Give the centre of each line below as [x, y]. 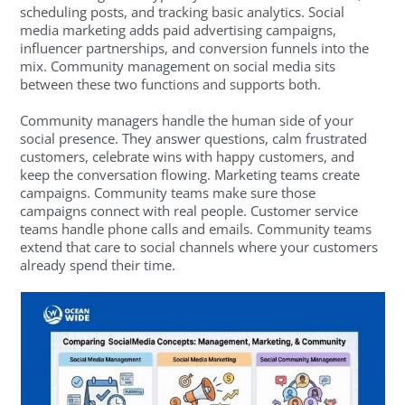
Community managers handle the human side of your [187, 120]
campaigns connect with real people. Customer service [189, 210]
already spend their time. [98, 264]
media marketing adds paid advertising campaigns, [179, 29]
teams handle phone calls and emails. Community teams [196, 228]
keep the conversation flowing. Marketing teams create [190, 174]
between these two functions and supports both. [171, 84]
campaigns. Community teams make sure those [168, 192]
